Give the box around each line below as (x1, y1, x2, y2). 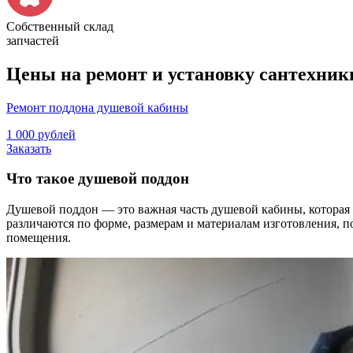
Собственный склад (6, 19, 113, 33)
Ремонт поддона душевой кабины (6, 100, 188, 114)
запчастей (6, 33, 59, 47)
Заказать (6, 141, 51, 155)
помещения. (6, 231, 71, 245)
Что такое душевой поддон (6, 170, 189, 188)
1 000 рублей (6, 127, 76, 141)
